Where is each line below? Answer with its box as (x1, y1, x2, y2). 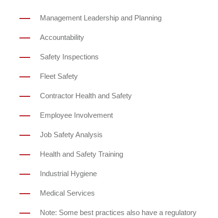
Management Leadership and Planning (40, 14, 162, 22)
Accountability (40, 33, 84, 41)
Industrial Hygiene (40, 169, 97, 178)
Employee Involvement (40, 111, 113, 119)
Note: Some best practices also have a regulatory (40, 208, 197, 217)
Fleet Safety (40, 72, 78, 80)
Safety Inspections (40, 53, 99, 61)
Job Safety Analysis (40, 130, 103, 139)
